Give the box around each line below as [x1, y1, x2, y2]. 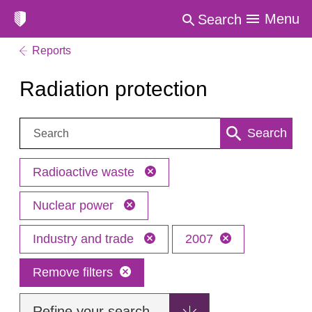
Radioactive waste [33, 165, 138, 179]
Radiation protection [19, 77, 208, 100]
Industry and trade [33, 232, 137, 246]
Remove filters [33, 265, 113, 279]
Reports [32, 45, 71, 56]
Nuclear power [33, 198, 117, 212]
